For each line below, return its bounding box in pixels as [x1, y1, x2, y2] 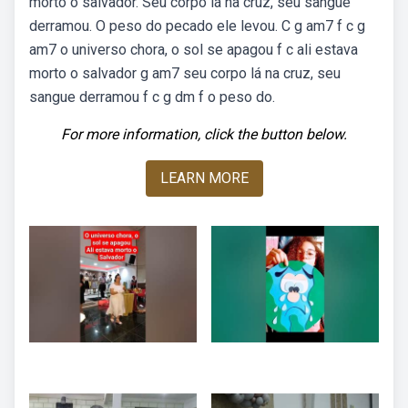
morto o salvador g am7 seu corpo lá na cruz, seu [29, 65, 341, 82]
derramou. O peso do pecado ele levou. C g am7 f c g [29, 17, 365, 35]
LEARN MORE [159, 169, 249, 187]
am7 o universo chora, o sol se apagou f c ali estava [29, 41, 358, 58]
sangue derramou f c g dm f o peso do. [29, 88, 275, 106]
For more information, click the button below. [61, 126, 347, 143]
